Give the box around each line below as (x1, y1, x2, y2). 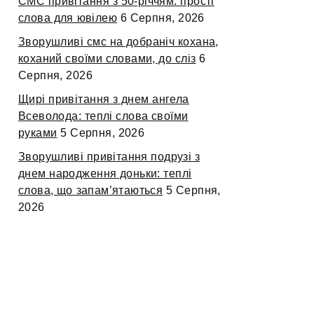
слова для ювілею (18, 12, 117, 25)
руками (18, 127, 57, 139)
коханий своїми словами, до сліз (18, 53, 196, 65)
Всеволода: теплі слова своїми (18, 110, 189, 123)
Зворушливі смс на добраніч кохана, (18, 36, 219, 48)
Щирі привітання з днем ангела (18, 93, 189, 106)
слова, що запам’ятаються (18, 184, 163, 197)
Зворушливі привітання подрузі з (18, 151, 200, 163)
